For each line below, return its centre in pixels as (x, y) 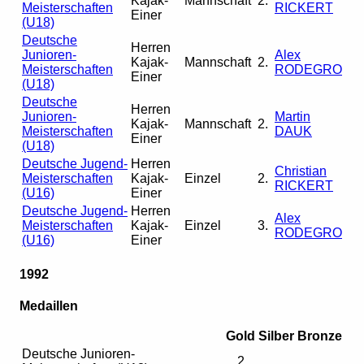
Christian (301, 171)
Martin (292, 116)
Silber (276, 336)
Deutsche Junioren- (78, 354)
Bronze (320, 336)
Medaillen (49, 306)
